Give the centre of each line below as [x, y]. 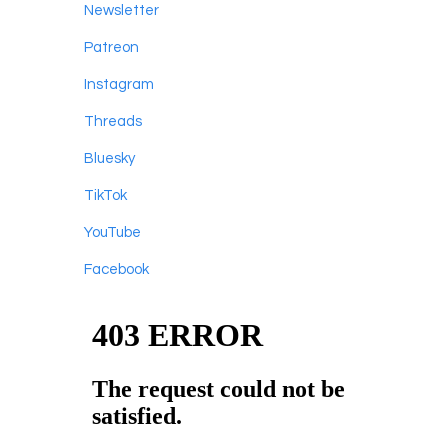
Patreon [111, 47]
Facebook [116, 269]
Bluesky [109, 158]
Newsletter [121, 10]
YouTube [112, 232]
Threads [113, 121]
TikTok [105, 195]
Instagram [119, 84]
